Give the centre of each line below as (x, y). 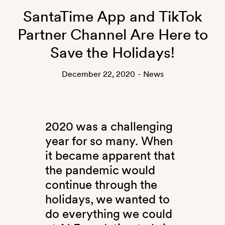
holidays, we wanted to (107, 199)
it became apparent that (110, 156)
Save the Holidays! (113, 52)
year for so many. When (109, 141)
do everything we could (108, 214)
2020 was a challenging (109, 127)
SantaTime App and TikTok (113, 16)
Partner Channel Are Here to (113, 34)
